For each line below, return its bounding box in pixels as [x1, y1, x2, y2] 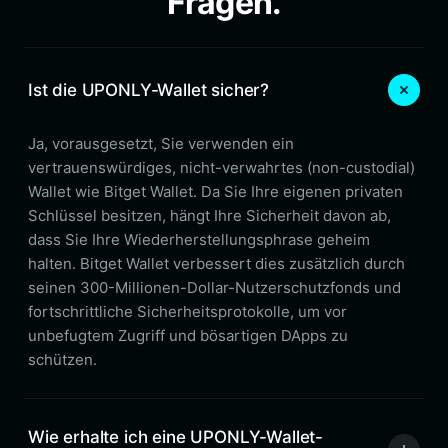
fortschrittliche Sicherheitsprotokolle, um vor [28, 302, 347, 321]
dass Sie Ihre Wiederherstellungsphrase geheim [28, 230, 370, 249]
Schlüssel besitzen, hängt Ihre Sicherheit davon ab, [28, 206, 391, 225]
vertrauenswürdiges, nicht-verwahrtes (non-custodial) [28, 158, 415, 177]
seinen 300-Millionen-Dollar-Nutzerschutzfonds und [28, 278, 401, 297]
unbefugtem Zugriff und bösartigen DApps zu [28, 326, 348, 345]
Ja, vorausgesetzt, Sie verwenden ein [28, 134, 294, 153]
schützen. [28, 350, 97, 369]
